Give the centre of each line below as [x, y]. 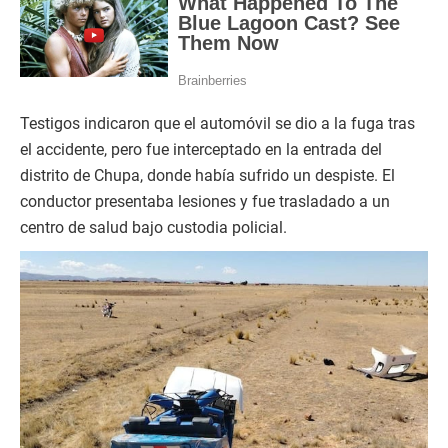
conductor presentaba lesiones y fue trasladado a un [205, 202]
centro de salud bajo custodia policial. [153, 228]
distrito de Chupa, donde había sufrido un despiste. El [207, 176]
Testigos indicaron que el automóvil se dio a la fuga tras [217, 124]
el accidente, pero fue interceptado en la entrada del [201, 150]
